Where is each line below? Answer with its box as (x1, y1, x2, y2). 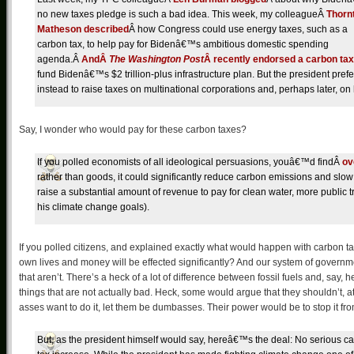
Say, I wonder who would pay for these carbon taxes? (19, 124, 247, 135)
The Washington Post (109, 54, 204, 65)
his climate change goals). (37, 201, 149, 213)
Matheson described (37, 24, 129, 35)
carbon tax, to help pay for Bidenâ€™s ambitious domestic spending (37, 39, 329, 50)
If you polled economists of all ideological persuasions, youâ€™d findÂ (37, 156, 342, 168)
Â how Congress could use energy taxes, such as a (129, 24, 348, 35)
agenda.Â (37, 54, 81, 65)
